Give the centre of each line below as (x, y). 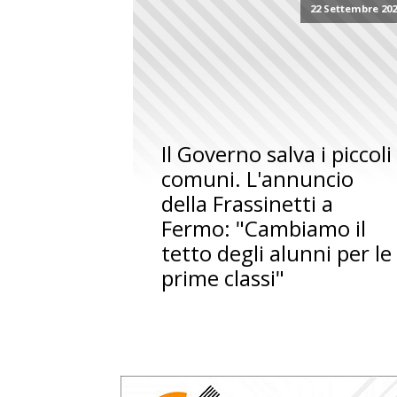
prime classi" (223, 278)
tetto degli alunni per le (277, 253)
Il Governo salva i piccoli (277, 154)
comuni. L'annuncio (258, 179)
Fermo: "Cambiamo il (264, 229)
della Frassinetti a (248, 204)
